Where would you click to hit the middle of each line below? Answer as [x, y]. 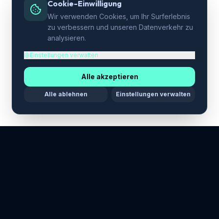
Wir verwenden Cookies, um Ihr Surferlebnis [119, 16]
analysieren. [67, 38]
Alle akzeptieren [109, 77]
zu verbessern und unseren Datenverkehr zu [120, 27]
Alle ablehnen [66, 94]
